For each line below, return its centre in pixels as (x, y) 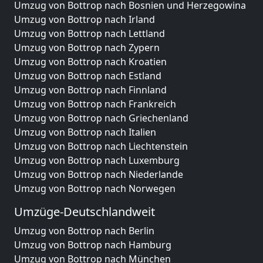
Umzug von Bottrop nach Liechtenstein (101, 146)
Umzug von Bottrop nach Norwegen (95, 188)
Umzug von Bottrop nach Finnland (90, 90)
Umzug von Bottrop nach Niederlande (99, 174)
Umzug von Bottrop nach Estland (88, 76)
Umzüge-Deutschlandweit (85, 212)
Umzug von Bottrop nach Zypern (87, 48)
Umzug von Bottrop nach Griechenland (101, 118)
